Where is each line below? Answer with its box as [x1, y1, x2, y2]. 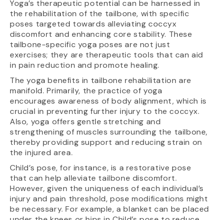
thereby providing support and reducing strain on [10, 137, 202, 147]
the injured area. [10, 147, 73, 158]
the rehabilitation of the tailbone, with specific [10, 8, 190, 19]
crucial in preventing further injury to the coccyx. [10, 106, 200, 116]
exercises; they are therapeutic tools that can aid [10, 49, 204, 60]
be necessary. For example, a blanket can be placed [10, 203, 210, 214]
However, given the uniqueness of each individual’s [10, 183, 204, 193]
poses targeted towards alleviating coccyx [10, 18, 177, 29]
